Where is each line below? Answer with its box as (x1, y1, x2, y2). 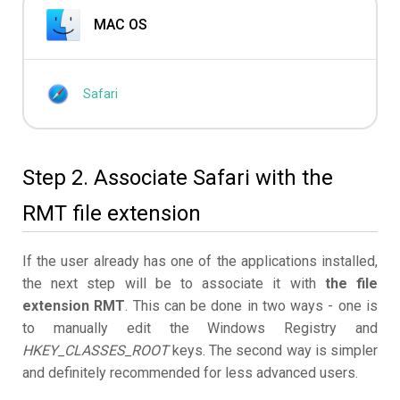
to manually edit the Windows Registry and (22, 320, 378, 337)
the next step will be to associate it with (22, 275, 325, 293)
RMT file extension (22, 201, 201, 227)
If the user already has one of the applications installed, (22, 253, 378, 271)
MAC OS (93, 16, 147, 34)
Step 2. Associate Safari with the (22, 165, 333, 191)
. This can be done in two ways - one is (125, 297, 379, 315)
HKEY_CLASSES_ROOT (22, 342, 169, 360)
